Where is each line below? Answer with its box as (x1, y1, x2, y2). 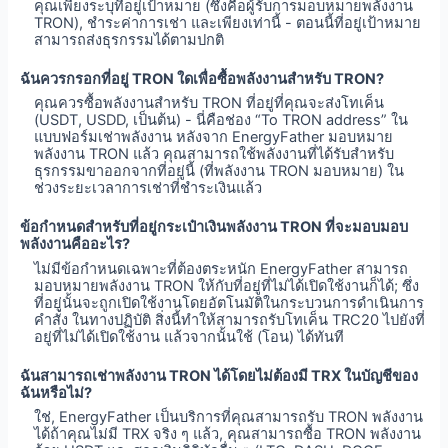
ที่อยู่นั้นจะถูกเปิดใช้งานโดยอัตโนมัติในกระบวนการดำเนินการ (34, 293, 425, 312)
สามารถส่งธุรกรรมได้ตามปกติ (34, 31, 225, 50)
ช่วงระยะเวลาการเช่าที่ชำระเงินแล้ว (34, 179, 263, 198)
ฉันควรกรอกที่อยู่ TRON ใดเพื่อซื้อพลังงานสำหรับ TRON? (19, 70, 384, 89)
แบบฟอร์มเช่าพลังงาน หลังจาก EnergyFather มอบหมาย (34, 128, 394, 147)
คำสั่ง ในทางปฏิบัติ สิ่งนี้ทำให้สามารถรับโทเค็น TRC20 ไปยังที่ (34, 310, 426, 329)
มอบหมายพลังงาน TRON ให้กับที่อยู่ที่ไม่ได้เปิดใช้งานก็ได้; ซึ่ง (34, 276, 420, 295)
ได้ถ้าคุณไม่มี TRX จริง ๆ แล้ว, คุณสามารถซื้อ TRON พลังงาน (34, 424, 422, 443)
